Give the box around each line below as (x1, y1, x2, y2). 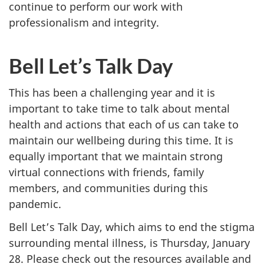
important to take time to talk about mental (9, 101, 230, 115)
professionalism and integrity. (9, 15, 159, 29)
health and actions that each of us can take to (9, 117, 239, 131)
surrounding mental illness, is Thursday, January (9, 235, 250, 250)
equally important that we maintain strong (9, 149, 223, 163)
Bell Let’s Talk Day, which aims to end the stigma (9, 219, 255, 234)
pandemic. (9, 197, 61, 211)
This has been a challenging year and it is (9, 85, 215, 100)
